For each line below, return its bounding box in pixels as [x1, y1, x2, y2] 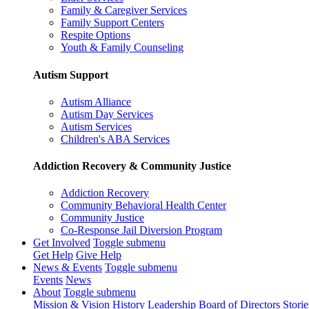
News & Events [33, 261, 102, 274]
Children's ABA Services [61, 132, 170, 145]
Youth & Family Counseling [61, 41, 183, 54]
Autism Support [33, 68, 108, 81]
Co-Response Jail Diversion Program [61, 224, 222, 237]
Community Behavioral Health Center [61, 199, 226, 212]
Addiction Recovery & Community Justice [33, 160, 231, 172]
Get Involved [33, 237, 90, 249]
